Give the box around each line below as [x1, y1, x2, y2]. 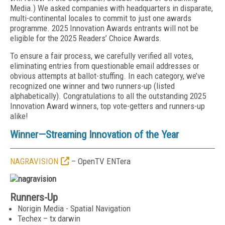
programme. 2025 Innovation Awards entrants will [10, 23, 176, 33]
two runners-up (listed [101, 81, 175, 91]
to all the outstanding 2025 [118, 91, 206, 101]
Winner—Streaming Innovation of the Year [10, 129, 179, 141]
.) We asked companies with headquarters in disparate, [31, 3, 213, 13]
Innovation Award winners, [10, 101, 98, 111]
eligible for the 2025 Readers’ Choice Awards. [10, 33, 162, 43]
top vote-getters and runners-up [100, 101, 205, 111]
